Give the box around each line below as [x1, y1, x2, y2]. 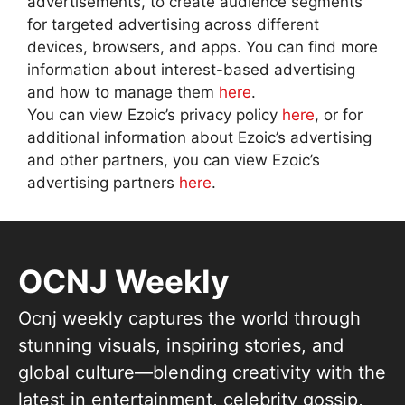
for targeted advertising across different [27, 15, 319, 34]
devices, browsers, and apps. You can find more [27, 38, 378, 57]
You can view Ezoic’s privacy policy [27, 106, 282, 125]
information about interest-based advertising [27, 61, 355, 80]
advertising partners [27, 174, 179, 193]
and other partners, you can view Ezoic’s [27, 151, 320, 170]
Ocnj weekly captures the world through [18, 307, 361, 330]
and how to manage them [27, 83, 219, 102]
